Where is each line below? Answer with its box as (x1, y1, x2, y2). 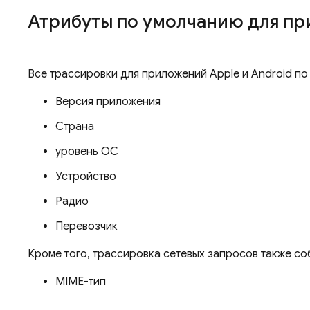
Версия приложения (55, 94, 161, 109)
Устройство (55, 169, 116, 183)
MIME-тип (55, 274, 106, 289)
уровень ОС (55, 144, 118, 158)
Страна (55, 119, 94, 134)
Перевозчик (55, 219, 118, 233)
